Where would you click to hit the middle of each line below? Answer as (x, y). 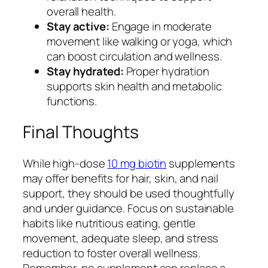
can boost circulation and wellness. (134, 56)
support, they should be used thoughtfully (129, 193)
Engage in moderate (160, 26)
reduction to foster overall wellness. (112, 253)
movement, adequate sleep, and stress (121, 238)
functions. (72, 101)
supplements (201, 163)
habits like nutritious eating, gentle (109, 223)
